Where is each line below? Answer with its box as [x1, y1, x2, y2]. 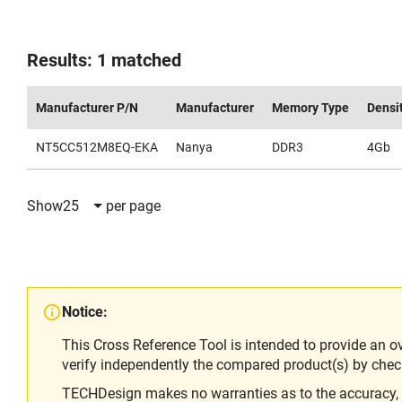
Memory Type [272, 100, 349, 115]
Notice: [62, 303, 108, 320]
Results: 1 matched [27, 49, 181, 71]
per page [106, 197, 161, 214]
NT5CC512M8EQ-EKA [36, 140, 158, 154]
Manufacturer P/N [36, 100, 138, 115]
